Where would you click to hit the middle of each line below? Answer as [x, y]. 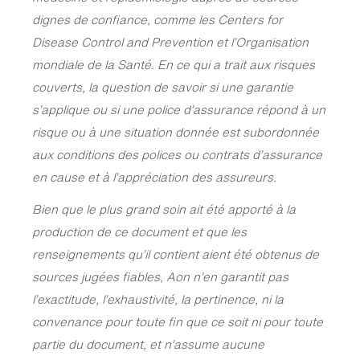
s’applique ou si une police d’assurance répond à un [179, 109]
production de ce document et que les [139, 231]
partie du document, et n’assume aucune [148, 344]
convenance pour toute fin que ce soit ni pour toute [178, 321]
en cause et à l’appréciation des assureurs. [154, 176]
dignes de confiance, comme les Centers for [157, 19]
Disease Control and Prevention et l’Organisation [170, 41]
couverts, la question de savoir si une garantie [163, 86]
